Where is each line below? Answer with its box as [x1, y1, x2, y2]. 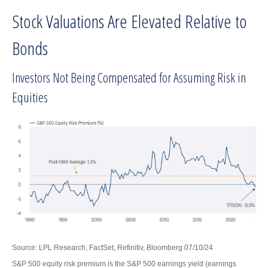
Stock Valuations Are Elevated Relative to [12, 9, 247, 34]
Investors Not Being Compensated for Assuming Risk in [12, 68, 246, 87]
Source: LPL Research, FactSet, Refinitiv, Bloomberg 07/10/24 [12, 243, 213, 252]
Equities [12, 88, 48, 106]
